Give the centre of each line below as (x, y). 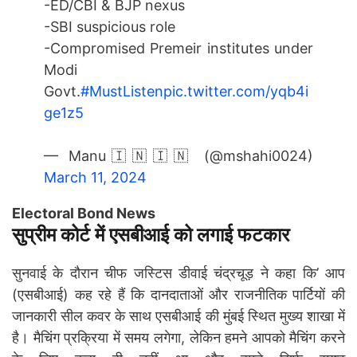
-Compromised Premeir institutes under (178, 48)
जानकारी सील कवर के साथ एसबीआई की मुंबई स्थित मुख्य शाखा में (178, 316)
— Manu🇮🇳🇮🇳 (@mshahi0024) (178, 155)
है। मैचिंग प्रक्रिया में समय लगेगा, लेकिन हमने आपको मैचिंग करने (178, 337)
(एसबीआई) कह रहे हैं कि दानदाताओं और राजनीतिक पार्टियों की (178, 294)
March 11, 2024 (95, 177)
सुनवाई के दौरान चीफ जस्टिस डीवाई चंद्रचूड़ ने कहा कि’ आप (178, 273)
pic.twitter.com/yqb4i (236, 91)
